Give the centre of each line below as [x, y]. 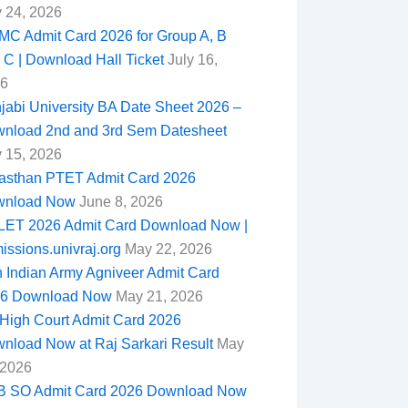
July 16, [190, 59]
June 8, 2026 [119, 201]
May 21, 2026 [157, 296]
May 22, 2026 [166, 249]
